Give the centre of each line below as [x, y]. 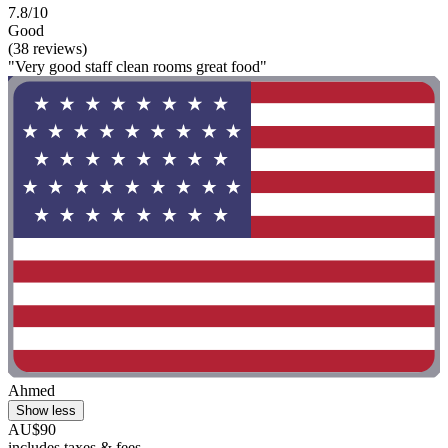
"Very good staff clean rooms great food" [137, 66]
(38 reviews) [47, 48]
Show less [46, 411]
